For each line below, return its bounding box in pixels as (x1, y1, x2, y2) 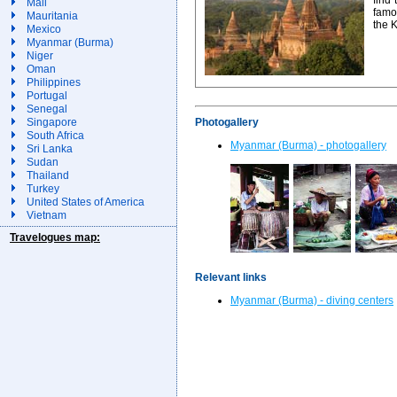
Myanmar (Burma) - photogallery (230, 139, 386, 152)
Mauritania (27, 10, 78, 22)
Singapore (27, 116, 77, 128)
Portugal (27, 90, 67, 102)
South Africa (27, 129, 84, 142)
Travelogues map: (10, 231, 100, 244)
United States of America (27, 196, 144, 208)
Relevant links (195, 270, 267, 284)
